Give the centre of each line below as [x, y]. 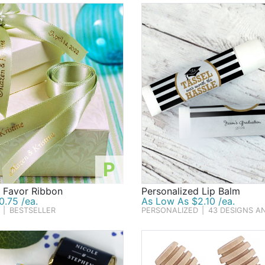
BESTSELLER [32, 211]
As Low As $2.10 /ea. [188, 201]
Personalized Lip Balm [190, 191]
